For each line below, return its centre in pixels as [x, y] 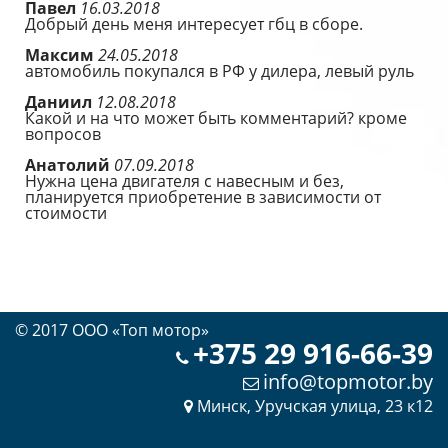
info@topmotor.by [348, 381]
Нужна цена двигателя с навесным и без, [184, 181]
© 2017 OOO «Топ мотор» [112, 330]
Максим [61, 55]
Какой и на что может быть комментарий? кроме [216, 118]
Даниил [60, 102]
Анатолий [69, 165]
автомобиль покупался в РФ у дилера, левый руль [219, 71]
